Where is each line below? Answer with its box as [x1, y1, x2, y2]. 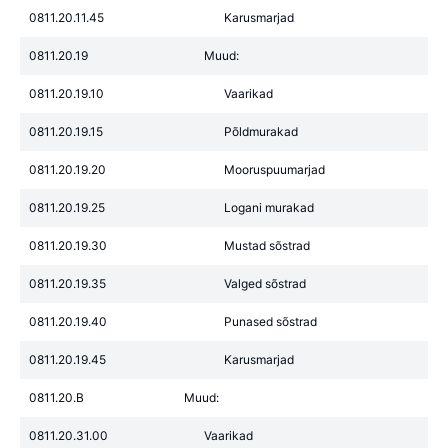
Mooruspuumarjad [224, 162, 325, 177]
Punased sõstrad [224, 314, 317, 329]
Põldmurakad [224, 124, 298, 139]
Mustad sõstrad [224, 238, 310, 253]
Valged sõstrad [224, 276, 306, 291]
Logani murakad [224, 200, 314, 215]
